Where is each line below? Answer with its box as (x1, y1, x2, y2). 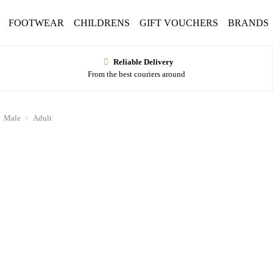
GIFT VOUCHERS (140, 17, 218, 28)
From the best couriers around (87, 69, 185, 79)
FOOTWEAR (9, 17, 64, 28)
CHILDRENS (74, 17, 130, 28)
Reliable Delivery (113, 57, 174, 66)
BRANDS (228, 17, 269, 28)
